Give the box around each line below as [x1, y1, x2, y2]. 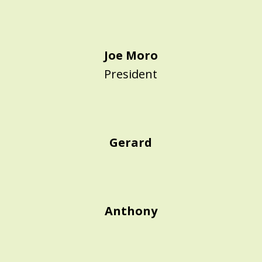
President [104, 66, 158, 82]
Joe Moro [104, 47, 158, 63]
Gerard [109, 135, 153, 150]
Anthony [104, 203, 157, 219]
